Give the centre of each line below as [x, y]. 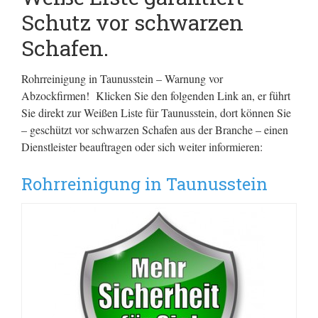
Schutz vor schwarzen [132, 22]
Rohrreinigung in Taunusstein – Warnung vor [122, 78]
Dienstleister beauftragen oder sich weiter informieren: [142, 147]
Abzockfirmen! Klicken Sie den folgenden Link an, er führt [156, 95]
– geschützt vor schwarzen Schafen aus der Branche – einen [155, 130]
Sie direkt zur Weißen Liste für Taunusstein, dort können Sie [156, 113]
